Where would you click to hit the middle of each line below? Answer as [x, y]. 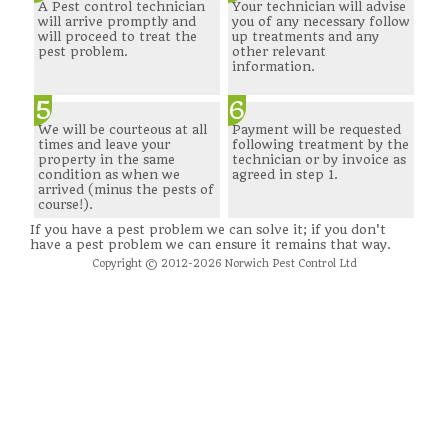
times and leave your [103, 145]
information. [273, 66]
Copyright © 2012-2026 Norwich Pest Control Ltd [224, 262]
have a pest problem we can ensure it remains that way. [210, 244]
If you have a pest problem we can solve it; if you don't [208, 229]
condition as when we [108, 175]
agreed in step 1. [284, 175]
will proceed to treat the [117, 36]
